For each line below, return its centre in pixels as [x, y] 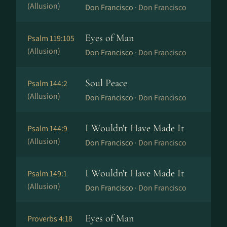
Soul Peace [106, 83]
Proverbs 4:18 [50, 219]
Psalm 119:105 [51, 38]
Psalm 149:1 [47, 174]
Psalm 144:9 [47, 128]
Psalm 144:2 [47, 83]
